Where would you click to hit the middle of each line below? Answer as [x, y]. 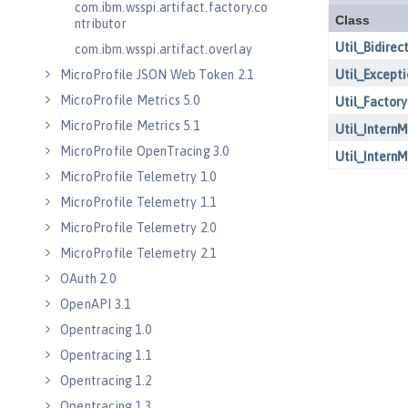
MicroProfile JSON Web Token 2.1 [157, 75]
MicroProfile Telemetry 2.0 [138, 228]
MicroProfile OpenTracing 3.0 [145, 151]
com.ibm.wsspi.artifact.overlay [163, 49]
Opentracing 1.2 [106, 381]
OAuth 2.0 [88, 279]
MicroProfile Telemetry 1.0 [138, 177]
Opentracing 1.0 [106, 330]
